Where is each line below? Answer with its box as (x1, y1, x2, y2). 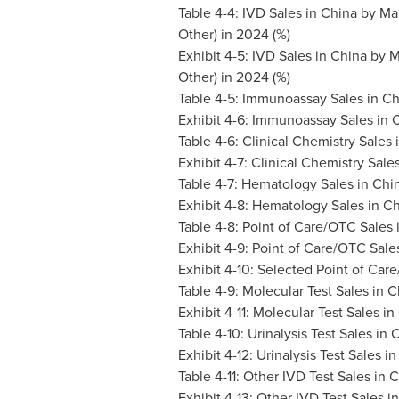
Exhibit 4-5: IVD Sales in (177, 45, 330, 66)
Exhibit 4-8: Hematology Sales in (177, 195, 383, 216)
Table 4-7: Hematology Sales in (177, 174, 372, 194)
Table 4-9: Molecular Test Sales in (177, 281, 387, 301)
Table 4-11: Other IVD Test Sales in (177, 366, 389, 387)
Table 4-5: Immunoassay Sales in (177, 88, 382, 109)
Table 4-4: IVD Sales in (177, 3, 321, 23)
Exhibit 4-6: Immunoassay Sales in (177, 110, 392, 130)
